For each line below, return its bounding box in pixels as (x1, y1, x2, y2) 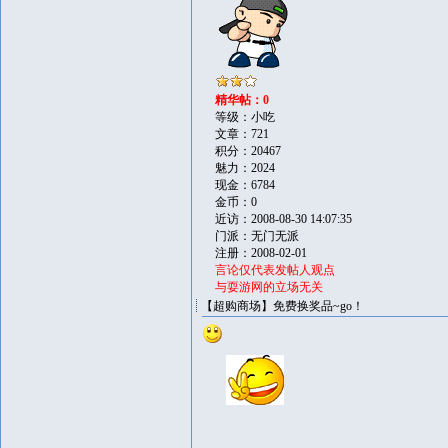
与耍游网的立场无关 (215, 280, 323, 294)
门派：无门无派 (215, 229, 299, 243)
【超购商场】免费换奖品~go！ (201, 299, 364, 313)
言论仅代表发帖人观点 (215, 263, 335, 277)
